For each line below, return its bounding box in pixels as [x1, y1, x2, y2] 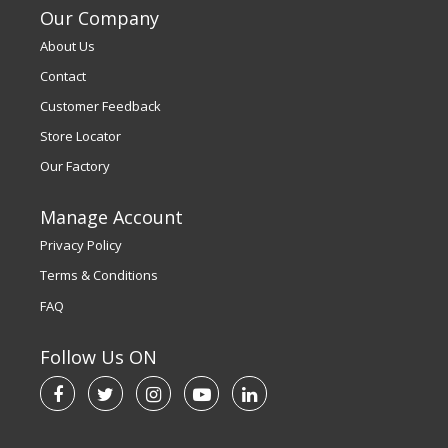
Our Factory [40, 157, 110, 176]
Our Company [40, 6, 159, 31]
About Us [40, 37, 95, 56]
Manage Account [40, 205, 183, 230]
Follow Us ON [40, 344, 157, 369]
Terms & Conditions [40, 266, 158, 285]
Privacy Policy [40, 236, 122, 255]
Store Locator [40, 127, 121, 146]
